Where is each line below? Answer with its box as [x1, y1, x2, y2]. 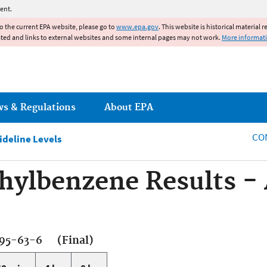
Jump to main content [88, 1, 179, 13]
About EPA [104, 101, 153, 113]
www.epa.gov [116, 22, 159, 31]
